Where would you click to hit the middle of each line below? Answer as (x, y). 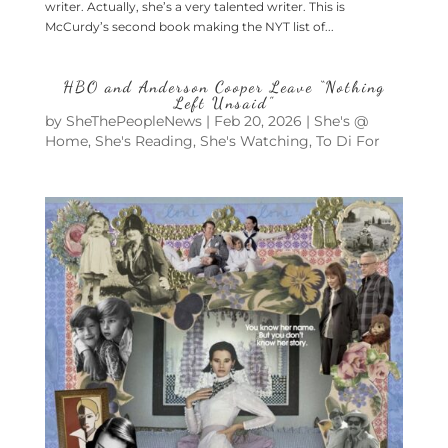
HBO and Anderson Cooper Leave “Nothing (223, 86)
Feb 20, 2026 (257, 121)
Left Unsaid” (223, 102)
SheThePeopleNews (133, 121)
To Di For (347, 141)
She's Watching (254, 141)
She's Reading (143, 141)
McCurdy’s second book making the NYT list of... (189, 26)
